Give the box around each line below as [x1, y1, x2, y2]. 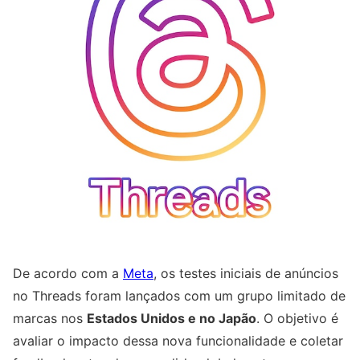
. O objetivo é [256, 309, 338, 326]
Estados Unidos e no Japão [87, 309, 256, 326]
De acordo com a [13, 264, 123, 281]
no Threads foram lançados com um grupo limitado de [13, 287, 346, 304]
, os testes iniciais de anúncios [153, 264, 338, 281]
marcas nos [13, 309, 87, 326]
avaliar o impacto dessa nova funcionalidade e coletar [13, 332, 343, 349]
